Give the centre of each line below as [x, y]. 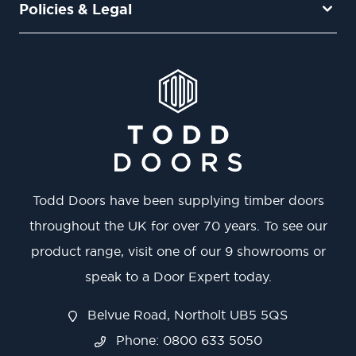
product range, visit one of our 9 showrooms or [178, 252]
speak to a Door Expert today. [178, 277]
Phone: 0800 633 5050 [187, 341]
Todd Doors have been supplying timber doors [178, 201]
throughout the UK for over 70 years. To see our [178, 226]
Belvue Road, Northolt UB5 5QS [185, 315]
